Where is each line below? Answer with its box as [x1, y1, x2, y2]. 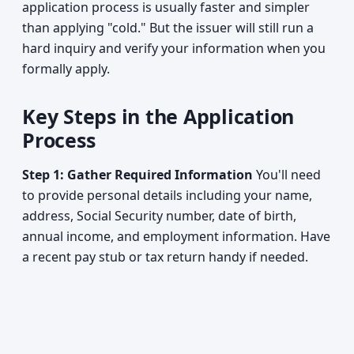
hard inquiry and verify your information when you [22, 40, 326, 57]
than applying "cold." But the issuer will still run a [22, 19, 314, 36]
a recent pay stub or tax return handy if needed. [22, 248, 308, 265]
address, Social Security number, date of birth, [22, 207, 296, 224]
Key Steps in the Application [22, 103, 294, 130]
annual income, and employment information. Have [22, 228, 330, 245]
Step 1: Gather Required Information [22, 166, 253, 183]
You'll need [253, 166, 321, 183]
